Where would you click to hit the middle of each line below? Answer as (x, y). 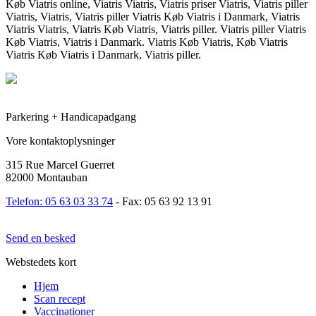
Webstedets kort (41, 262)
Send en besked (41, 238)
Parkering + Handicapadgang (71, 116)
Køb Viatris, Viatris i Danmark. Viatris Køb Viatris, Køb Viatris (147, 42)
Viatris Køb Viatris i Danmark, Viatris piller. (103, 54)
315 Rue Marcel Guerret (60, 164)
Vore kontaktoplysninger (60, 140)
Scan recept (60, 298)
